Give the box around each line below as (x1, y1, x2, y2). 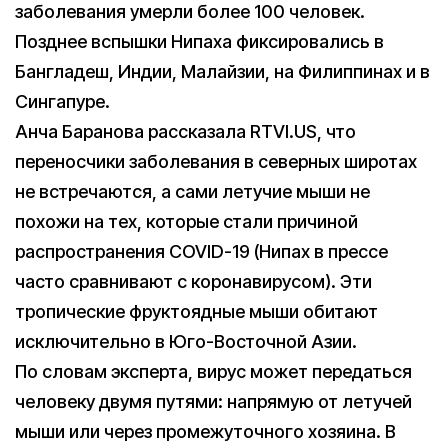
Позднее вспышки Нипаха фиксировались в (15, 31, 384, 53)
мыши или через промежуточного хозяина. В (15, 421, 396, 443)
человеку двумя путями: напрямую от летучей (15, 391, 412, 413)
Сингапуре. (15, 91, 110, 113)
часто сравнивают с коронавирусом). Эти (15, 271, 372, 293)
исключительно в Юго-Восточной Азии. (15, 331, 357, 353)
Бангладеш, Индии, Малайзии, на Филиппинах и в (15, 61, 430, 83)
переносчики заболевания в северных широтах (15, 151, 417, 173)
